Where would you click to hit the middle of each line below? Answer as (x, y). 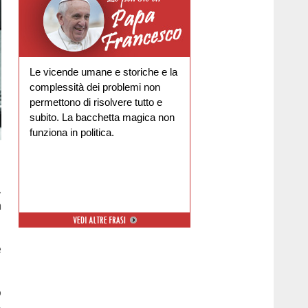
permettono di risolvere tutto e (96, 102)
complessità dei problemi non (95, 87)
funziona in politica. (72, 133)
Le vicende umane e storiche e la (104, 72)
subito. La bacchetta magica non (102, 118)
